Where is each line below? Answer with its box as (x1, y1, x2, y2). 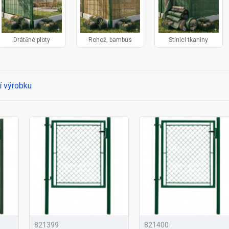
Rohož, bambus (88, 36, 132, 44)
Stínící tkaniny (169, 36, 209, 44)
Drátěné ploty (13, 36, 51, 44)
